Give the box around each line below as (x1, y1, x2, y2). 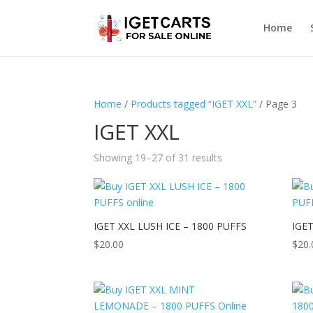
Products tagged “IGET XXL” (131, 97, 257, 110)
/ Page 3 (256, 97, 298, 110)
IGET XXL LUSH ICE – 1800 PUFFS (94, 219, 247, 233)
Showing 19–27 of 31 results (94, 151, 223, 164)
